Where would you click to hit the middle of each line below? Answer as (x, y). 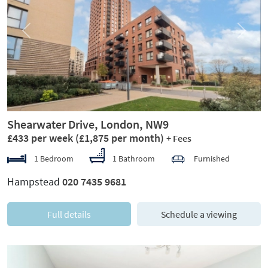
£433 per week (41, 138)
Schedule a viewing (199, 214)
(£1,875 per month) (120, 138)
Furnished (212, 158)
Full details (69, 214)
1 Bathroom (134, 158)
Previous (41, 36)
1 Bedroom (53, 158)
